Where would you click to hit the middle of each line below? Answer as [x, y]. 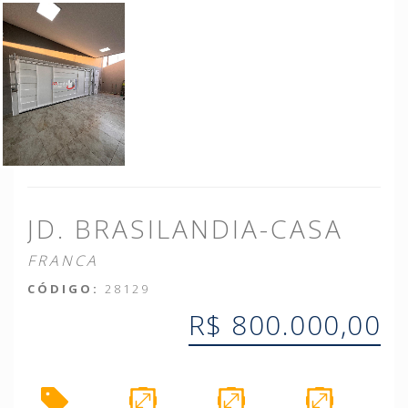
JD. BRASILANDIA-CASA [185, 228]
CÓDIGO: [63, 288]
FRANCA [63, 260]
